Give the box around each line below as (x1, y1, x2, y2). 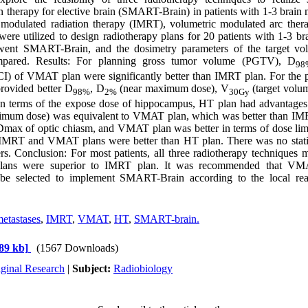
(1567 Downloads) (36, 242, 118, 254)
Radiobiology (113, 263, 173, 274)
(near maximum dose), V (119, 82, 230, 95)
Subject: (72, 263, 113, 274)
